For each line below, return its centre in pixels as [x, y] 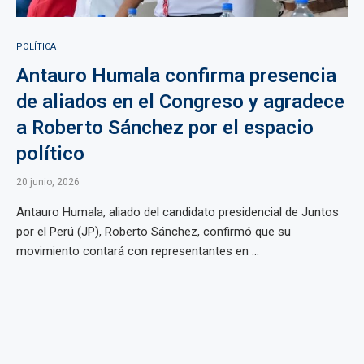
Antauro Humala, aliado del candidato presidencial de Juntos [178, 212]
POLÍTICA [36, 47]
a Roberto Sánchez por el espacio [165, 128]
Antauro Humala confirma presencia [176, 76]
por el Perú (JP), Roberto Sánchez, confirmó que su [154, 232]
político [50, 154]
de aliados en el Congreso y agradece [180, 102]
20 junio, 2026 [48, 182]
